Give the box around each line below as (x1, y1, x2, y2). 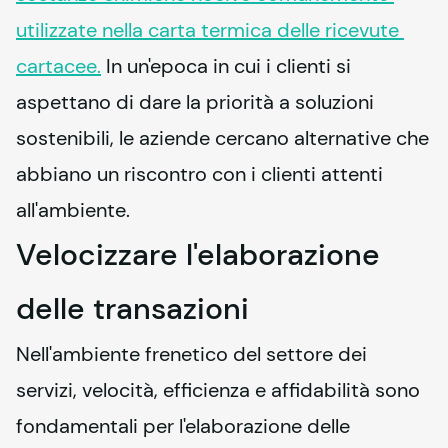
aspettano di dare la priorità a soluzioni (16, 88, 374, 115)
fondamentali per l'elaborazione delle (16, 412, 350, 439)
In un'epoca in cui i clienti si (101, 52, 351, 79)
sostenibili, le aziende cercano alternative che (16, 124, 429, 151)
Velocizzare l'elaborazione (16, 234, 380, 274)
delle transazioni (16, 288, 249, 328)
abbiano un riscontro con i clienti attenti (16, 160, 383, 187)
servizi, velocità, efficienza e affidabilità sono (16, 376, 420, 403)
